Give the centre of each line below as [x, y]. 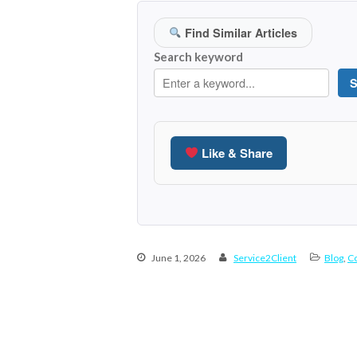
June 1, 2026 [178, 257]
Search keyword [198, 56]
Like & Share [236, 153]
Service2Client [265, 257]
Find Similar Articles [240, 32]
